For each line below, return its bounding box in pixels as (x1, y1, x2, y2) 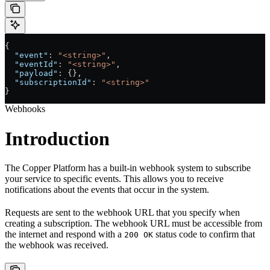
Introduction (5, 127, 110, 149)
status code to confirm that (153, 229, 255, 239)
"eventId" (5, 60, 58, 69)
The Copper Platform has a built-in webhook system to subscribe (5, 163, 251, 173)
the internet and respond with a (5, 229, 124, 239)
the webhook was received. (5, 240, 108, 250)
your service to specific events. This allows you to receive (5, 174, 224, 184)
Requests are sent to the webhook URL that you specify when (5, 207, 240, 218)
